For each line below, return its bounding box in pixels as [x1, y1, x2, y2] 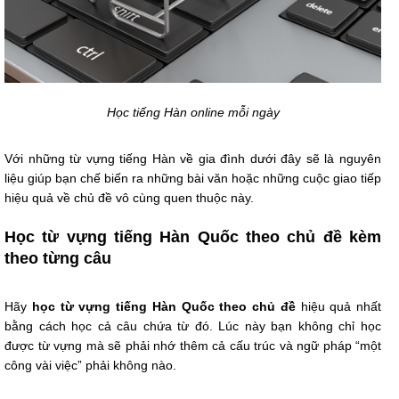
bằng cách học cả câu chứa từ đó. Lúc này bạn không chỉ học [4, 319, 381, 334]
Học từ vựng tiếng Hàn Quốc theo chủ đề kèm [4, 228, 381, 247]
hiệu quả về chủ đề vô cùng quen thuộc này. [4, 191, 254, 206]
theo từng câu [4, 249, 111, 268]
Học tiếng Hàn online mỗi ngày [106, 105, 280, 120]
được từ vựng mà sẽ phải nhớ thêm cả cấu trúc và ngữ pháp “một [4, 338, 381, 354]
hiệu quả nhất [295, 299, 381, 314]
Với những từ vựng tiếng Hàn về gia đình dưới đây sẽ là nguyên [4, 151, 381, 167]
